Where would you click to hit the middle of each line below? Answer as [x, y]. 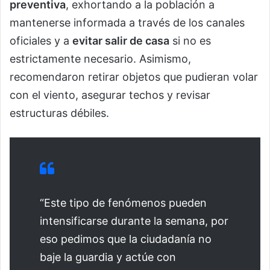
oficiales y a [41, 41]
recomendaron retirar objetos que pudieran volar [134, 77]
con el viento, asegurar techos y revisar [110, 95]
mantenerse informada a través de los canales [127, 23]
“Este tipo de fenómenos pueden [123, 203]
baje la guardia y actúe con [108, 257]
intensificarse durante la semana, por [134, 221]
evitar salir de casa [121, 41]
